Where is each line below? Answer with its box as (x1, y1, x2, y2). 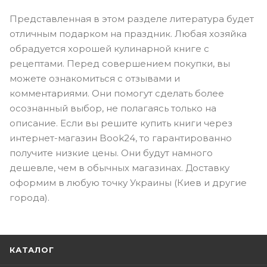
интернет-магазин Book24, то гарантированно (10, 132, 232, 144)
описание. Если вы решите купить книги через (10, 117, 232, 129)
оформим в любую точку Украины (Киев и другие (10, 176, 247, 188)
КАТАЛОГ (10, 245, 54, 254)
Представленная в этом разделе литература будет (10, 13, 254, 24)
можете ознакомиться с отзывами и (10, 72, 180, 84)
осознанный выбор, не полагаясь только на (10, 102, 216, 114)
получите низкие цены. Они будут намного (10, 147, 213, 159)
